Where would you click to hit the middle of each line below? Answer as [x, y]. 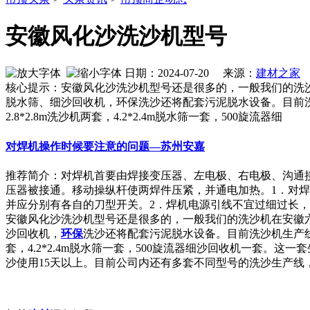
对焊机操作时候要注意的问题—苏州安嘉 [105, 146]
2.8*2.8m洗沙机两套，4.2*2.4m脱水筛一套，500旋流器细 [144, 117]
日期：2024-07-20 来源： [189, 73]
